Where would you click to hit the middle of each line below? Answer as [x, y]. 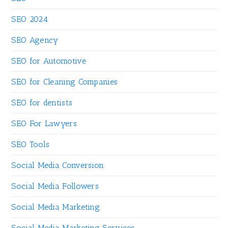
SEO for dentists [42, 103]
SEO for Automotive [49, 61]
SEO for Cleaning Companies [65, 82]
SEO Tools [31, 145]
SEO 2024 [30, 19]
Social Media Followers [55, 186]
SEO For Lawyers [44, 124]
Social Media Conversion [58, 165]
